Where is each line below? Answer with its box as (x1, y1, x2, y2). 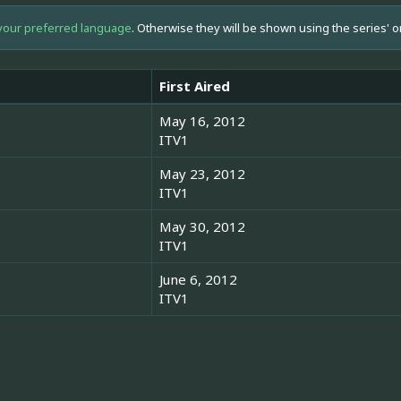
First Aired (159, 77, 230, 96)
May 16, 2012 (159, 112, 245, 131)
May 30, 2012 (159, 218, 245, 236)
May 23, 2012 (159, 165, 245, 183)
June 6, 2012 (159, 270, 237, 289)
